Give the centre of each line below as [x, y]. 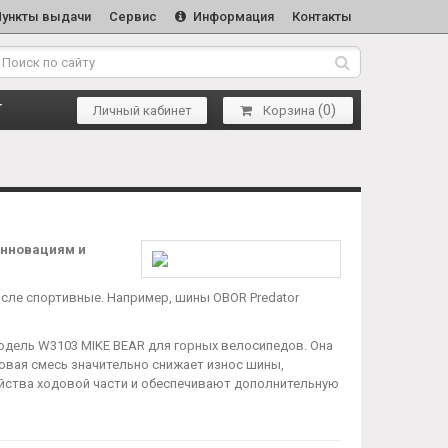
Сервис [133, 16]
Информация [232, 16]
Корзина [289, 110]
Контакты [322, 16]
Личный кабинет [142, 110]
